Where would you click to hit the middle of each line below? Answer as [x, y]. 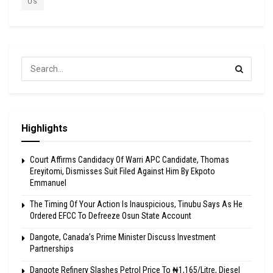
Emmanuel [48, 183]
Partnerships [52, 249]
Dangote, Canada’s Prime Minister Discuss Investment [123, 237]
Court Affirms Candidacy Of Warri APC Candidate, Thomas [129, 160]
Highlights [44, 129]
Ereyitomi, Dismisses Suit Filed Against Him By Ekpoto [122, 172]
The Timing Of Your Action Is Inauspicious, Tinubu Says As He [136, 204]
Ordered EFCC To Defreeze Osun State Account [111, 216]
